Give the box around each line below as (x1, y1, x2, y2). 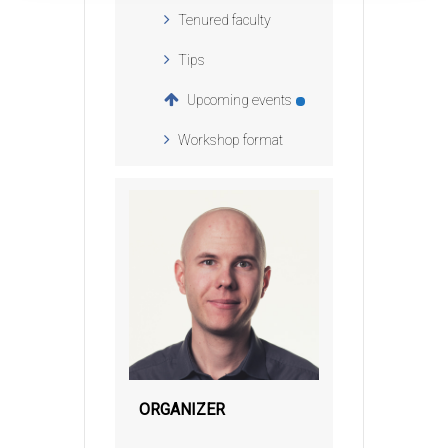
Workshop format (178, 132, 283, 149)
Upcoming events (187, 92, 292, 109)
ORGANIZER (139, 400, 225, 420)
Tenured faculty (178, 12, 271, 29)
